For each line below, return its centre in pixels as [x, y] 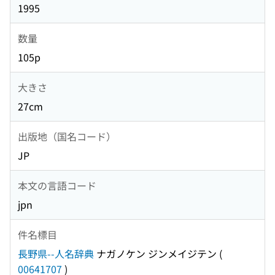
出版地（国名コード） [67, 136]
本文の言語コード [57, 185]
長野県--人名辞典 [56, 254]
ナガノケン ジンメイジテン [155, 254]
